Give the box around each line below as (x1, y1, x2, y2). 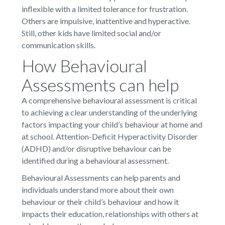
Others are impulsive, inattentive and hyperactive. (21, 16, 190, 26)
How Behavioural (21, 55, 147, 76)
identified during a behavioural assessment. (21, 155, 169, 165)
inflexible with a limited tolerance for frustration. (21, 4, 188, 14)
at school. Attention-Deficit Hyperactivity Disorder (21, 131, 198, 141)
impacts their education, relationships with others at (21, 208, 198, 218)
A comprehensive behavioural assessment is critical (21, 95, 197, 105)
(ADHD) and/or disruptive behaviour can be (21, 143, 171, 153)
